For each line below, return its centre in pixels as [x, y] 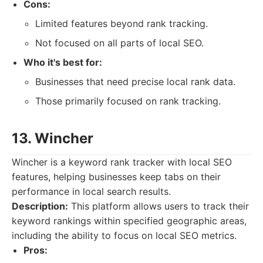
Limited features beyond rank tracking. [122, 23]
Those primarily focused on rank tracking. [128, 101]
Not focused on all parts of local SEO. [119, 43]
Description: [40, 206]
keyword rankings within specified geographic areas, [129, 221]
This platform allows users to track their [159, 206]
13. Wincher [53, 138]
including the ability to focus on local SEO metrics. [124, 235]
